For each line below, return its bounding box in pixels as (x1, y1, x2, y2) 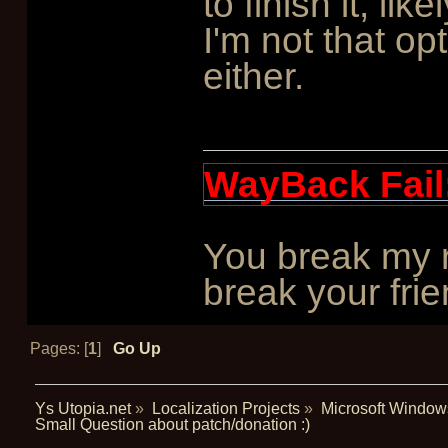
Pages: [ (30, 340, 89, 358)
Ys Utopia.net (34, 399, 131, 417)
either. (202, 55, 304, 97)
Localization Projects (151, 399, 300, 417)
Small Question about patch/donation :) (34, 415, 310, 433)
